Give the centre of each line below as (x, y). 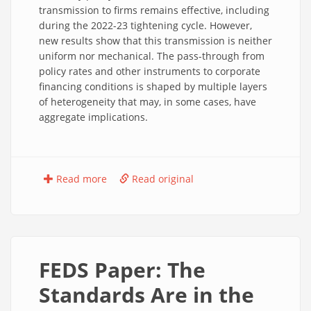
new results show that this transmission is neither (155, 41)
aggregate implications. (93, 117)
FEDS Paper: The (122, 270)
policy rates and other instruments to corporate (150, 71)
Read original (161, 179)
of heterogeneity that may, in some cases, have (148, 102)
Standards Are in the (146, 295)
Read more (80, 179)
